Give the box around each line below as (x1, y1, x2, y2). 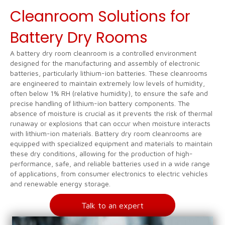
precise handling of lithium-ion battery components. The (10, 99, 190, 107)
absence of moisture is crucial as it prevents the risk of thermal (10, 109, 212, 118)
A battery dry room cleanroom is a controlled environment (10, 49, 196, 57)
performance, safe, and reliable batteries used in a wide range (10, 159, 210, 168)
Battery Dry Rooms (10, 27, 148, 48)
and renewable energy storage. (10, 179, 110, 188)
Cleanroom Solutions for (10, 6, 190, 27)
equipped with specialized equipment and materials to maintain (10, 139, 212, 148)
